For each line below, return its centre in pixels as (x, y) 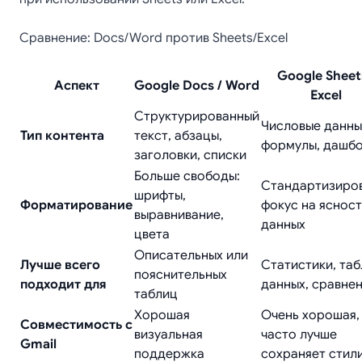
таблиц (156, 294)
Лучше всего (60, 265)
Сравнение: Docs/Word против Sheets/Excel (154, 38)
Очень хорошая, (310, 315)
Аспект (76, 86)
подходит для (63, 284)
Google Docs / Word (197, 86)
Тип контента (62, 136)
